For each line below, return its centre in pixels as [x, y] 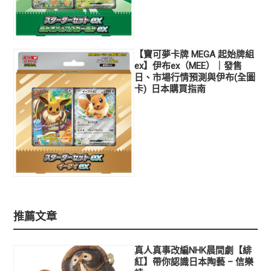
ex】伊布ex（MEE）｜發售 [188, 66]
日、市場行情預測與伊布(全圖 [195, 77]
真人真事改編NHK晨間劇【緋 [193, 250]
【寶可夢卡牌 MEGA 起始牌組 [194, 54]
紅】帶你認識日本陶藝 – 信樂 [194, 262]
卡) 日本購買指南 [170, 89]
